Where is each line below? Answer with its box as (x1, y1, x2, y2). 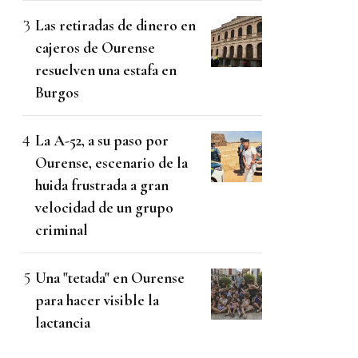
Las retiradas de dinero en (35, 16, 196, 35)
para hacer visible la (35, 291, 159, 310)
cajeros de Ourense (35, 38, 155, 58)
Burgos (35, 83, 79, 102)
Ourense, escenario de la (35, 153, 188, 173)
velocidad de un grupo (35, 198, 173, 217)
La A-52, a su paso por (35, 131, 169, 150)
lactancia (35, 313, 90, 332)
